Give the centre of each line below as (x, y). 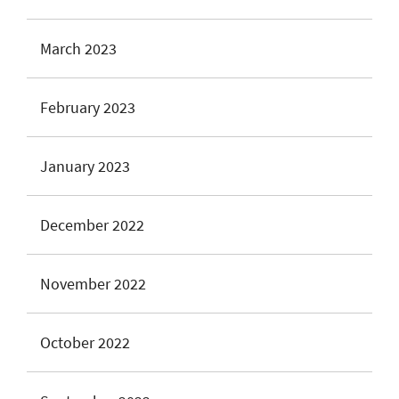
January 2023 (85, 166)
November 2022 (93, 284)
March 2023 (78, 49)
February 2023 (88, 107)
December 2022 (92, 225)
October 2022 (85, 342)
